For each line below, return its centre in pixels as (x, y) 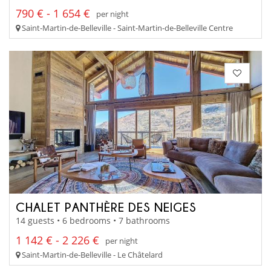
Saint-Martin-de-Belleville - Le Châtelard (91, 255)
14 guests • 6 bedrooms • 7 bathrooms (93, 221)
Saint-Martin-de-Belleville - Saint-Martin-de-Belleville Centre (126, 28)
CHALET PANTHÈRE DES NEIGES (106, 207)
